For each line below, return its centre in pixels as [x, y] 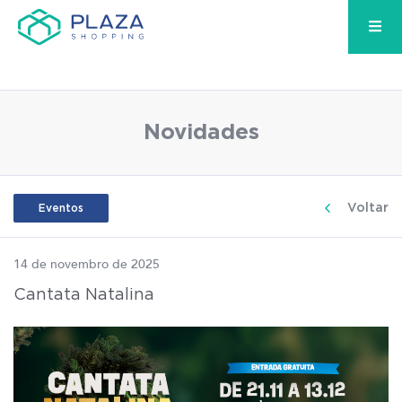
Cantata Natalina [84, 295]
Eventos [61, 208]
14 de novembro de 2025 [87, 264]
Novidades [201, 133]
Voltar [368, 208]
